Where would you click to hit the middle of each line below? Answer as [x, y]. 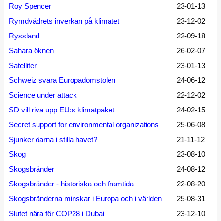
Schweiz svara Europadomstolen [62, 80]
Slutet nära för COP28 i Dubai [56, 213]
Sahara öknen [31, 51]
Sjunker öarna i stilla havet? [53, 139]
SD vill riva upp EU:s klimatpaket [62, 110]
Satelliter [23, 65]
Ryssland [24, 36]
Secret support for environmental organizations [84, 125]
